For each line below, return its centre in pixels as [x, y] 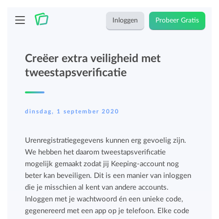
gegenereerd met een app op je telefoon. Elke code [107, 211]
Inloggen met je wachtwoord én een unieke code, [104, 199]
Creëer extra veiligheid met [93, 58]
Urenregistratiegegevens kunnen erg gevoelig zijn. [106, 141]
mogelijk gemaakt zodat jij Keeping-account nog [102, 164]
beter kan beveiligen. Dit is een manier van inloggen [108, 176]
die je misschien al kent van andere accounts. [97, 187]
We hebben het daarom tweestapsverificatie [96, 152]
